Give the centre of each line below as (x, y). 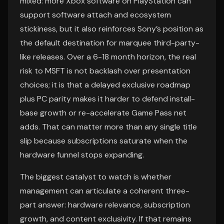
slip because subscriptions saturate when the (104, 141)
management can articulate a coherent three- (105, 191)
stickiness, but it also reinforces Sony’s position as (112, 29)
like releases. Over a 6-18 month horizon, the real (108, 57)
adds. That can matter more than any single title (108, 127)
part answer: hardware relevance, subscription (105, 205)
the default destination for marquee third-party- (110, 43)
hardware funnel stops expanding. (82, 155)
